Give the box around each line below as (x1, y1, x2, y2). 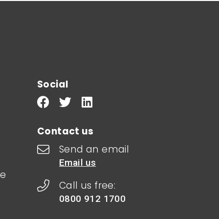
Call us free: (59, 178, 116, 192)
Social (37, 77, 69, 91)
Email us (59, 156, 96, 168)
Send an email (59, 142, 130, 156)
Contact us (37, 124, 93, 138)
